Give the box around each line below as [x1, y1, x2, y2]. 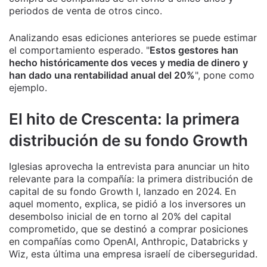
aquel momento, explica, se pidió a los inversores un [9, 198, 246, 210]
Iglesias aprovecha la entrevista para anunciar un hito [9, 160, 250, 172]
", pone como [195, 69, 254, 81]
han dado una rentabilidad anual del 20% [9, 69, 195, 81]
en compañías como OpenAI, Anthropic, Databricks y [9, 235, 248, 247]
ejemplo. [9, 82, 47, 94]
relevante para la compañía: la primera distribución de [9, 173, 253, 185]
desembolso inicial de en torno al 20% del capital [9, 210, 231, 222]
